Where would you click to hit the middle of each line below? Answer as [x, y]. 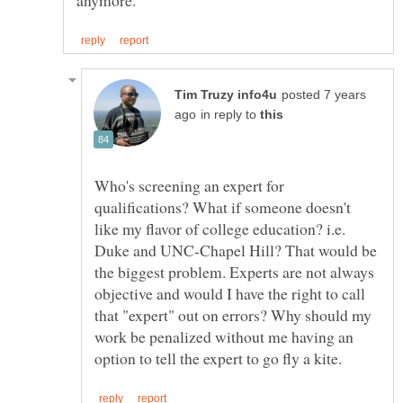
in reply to [230, 115]
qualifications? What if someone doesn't [223, 207]
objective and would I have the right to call [230, 294]
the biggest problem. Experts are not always [234, 272]
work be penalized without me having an [224, 337]
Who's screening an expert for [189, 186]
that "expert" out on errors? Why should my [233, 315]
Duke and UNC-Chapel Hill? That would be [236, 251]
